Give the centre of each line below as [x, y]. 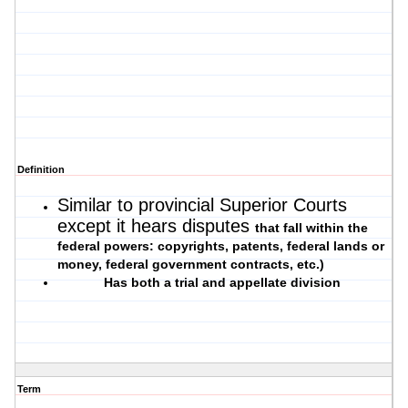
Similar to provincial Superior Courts [202, 205]
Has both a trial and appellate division [223, 283]
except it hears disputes [156, 226]
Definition [41, 170]
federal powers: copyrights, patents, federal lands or [221, 246]
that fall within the [311, 228]
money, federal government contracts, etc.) [191, 265]
